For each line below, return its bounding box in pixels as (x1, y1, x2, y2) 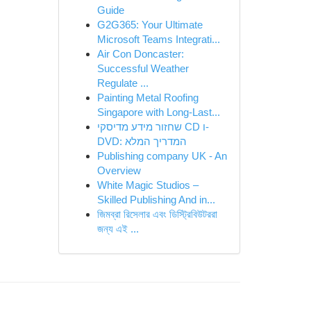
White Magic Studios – (96, 179, 199, 191)
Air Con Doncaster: (96, 48, 184, 60)
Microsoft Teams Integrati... (96, 33, 220, 45)
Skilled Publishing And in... (96, 194, 215, 205)
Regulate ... (96, 77, 149, 89)
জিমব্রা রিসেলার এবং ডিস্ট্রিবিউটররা (96, 208, 217, 220)
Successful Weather (96, 62, 189, 74)
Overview (96, 165, 141, 176)
